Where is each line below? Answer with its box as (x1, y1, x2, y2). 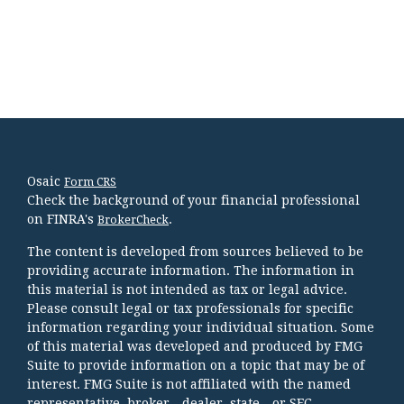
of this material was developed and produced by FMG (27, 338, 363, 353)
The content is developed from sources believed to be (27, 243, 363, 259)
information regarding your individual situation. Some (27, 319, 374, 335)
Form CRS (64, 175, 116, 188)
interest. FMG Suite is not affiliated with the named (27, 376, 351, 391)
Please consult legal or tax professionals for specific (27, 300, 353, 316)
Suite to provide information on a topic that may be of (27, 357, 364, 372)
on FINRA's (27, 211, 97, 226)
